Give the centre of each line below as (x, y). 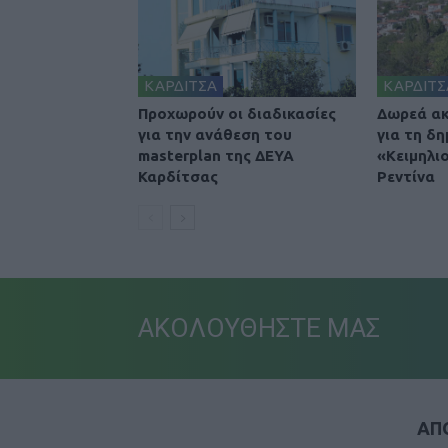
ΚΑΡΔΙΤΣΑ (180, 86)
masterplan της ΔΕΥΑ (216, 156)
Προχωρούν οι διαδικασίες (237, 114)
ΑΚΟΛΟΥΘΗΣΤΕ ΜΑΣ (259, 328)
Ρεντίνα (406, 177)
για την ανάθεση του (215, 135)
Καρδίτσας (178, 177)
